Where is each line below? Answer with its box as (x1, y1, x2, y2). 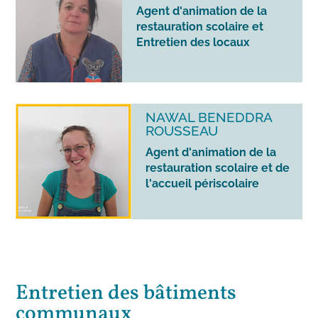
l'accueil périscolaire (146, 177, 260, 191)
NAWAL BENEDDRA (146, 109, 273, 126)
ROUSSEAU (146, 123, 219, 139)
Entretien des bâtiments (16, 279, 237, 309)
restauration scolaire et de (146, 161, 290, 175)
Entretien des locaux (136, 35, 251, 50)
